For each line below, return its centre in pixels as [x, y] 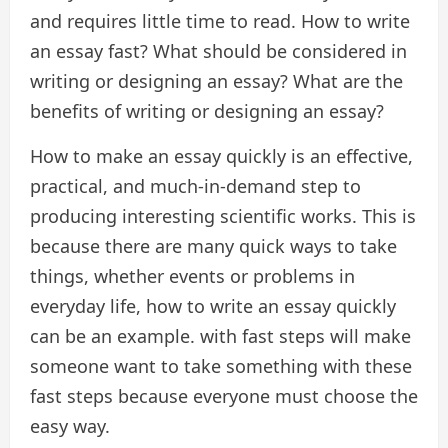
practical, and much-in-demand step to [195, 186]
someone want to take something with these [221, 366]
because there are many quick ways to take [213, 246]
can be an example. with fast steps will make [220, 336]
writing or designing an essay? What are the [216, 81]
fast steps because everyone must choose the [224, 396]
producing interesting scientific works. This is [223, 216]
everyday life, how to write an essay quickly [213, 306]
